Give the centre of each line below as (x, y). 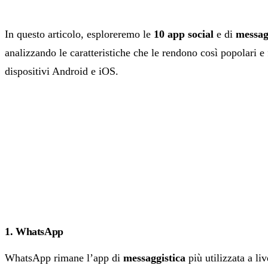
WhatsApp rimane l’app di (64, 258)
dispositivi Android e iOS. (62, 71)
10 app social (184, 34)
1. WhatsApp (34, 232)
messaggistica (154, 258)
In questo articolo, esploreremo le (79, 34)
